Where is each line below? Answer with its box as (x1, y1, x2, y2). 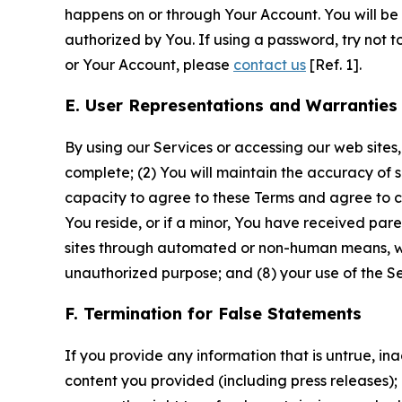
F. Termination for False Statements (65, 302, 362, 324)
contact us (233, 55, 306, 74)
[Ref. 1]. (306, 55, 362, 74)
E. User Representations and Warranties (65, 94, 398, 116)
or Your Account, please (65, 55, 233, 74)
